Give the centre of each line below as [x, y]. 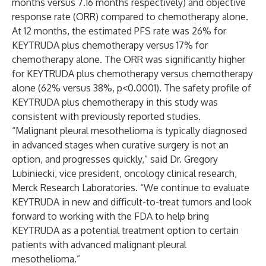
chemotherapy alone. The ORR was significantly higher [129, 59]
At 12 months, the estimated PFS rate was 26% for [119, 31]
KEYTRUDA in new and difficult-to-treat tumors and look [132, 202]
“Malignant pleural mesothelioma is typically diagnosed [129, 131]
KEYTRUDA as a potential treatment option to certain [125, 230]
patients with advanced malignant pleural [99, 245]
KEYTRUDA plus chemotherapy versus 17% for [110, 45]
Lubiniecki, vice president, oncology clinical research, [124, 173]
